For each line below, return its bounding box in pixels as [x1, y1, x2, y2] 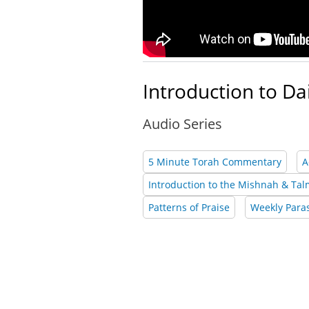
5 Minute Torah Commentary [148, 155, 281, 169]
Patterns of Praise [148, 201, 230, 215]
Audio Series [143, 114, 222, 134]
